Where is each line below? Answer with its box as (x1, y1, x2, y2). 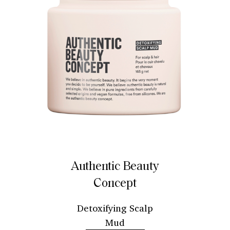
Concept (93, 177, 137, 190)
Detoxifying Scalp (77, 201, 153, 214)
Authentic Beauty (70, 160, 160, 173)
